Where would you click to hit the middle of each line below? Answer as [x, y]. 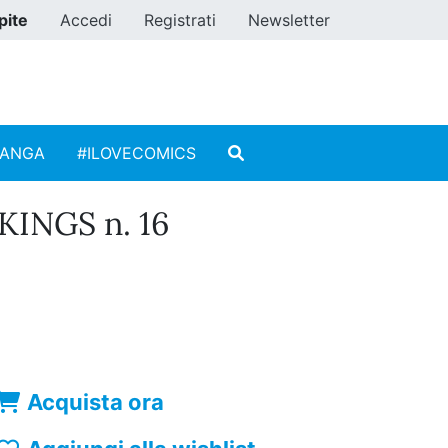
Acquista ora [96, 402]
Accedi [86, 20]
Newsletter [289, 20]
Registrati [180, 20]
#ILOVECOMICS [136, 153]
